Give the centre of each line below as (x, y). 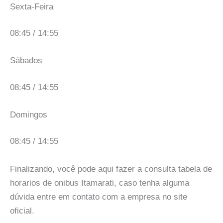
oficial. (22, 211)
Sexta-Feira (32, 6)
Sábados (26, 61)
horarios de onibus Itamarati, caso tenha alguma (100, 183)
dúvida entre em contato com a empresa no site (99, 197)
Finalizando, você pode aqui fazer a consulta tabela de (111, 169)
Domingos (29, 114)
